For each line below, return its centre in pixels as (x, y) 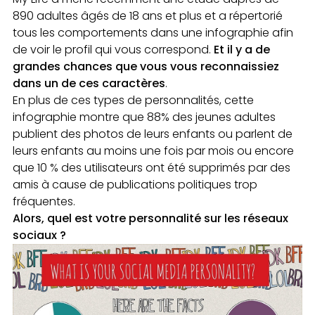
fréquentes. (44, 201)
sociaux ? (39, 235)
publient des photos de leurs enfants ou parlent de (153, 134)
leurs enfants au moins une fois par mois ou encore (153, 150)
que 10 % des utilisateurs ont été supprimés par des (152, 167)
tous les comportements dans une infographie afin (153, 32)
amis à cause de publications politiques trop (135, 184)
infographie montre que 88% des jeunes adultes (144, 117)
